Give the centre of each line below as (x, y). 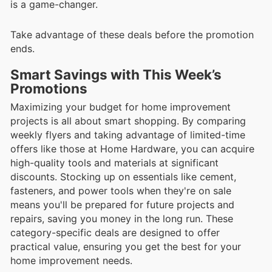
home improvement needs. (71, 261)
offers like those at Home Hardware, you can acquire (132, 149)
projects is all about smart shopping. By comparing (128, 121)
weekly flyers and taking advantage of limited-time (128, 135)
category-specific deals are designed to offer (115, 233)
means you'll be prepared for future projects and (122, 205)
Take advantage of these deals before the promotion (132, 35)
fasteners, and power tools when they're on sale (121, 191)
